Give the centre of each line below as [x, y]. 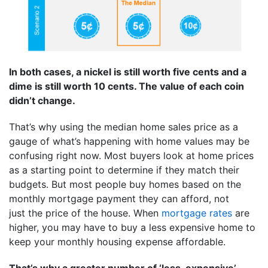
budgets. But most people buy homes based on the [125, 185]
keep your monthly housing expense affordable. [117, 242]
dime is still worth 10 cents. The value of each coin [127, 86]
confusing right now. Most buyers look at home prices [131, 156]
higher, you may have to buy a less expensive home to [132, 228]
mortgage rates [197, 213]
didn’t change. [42, 101]
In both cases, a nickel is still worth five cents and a [128, 72]
